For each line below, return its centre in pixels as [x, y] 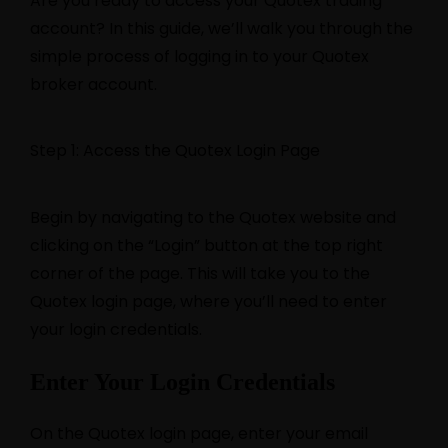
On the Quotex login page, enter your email [199, 434]
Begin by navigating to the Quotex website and [213, 217]
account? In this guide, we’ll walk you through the [221, 28]
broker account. [93, 84]
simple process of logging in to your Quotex [199, 56]
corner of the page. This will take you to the [200, 273]
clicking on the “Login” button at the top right [206, 245]
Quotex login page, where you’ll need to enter [208, 301]
